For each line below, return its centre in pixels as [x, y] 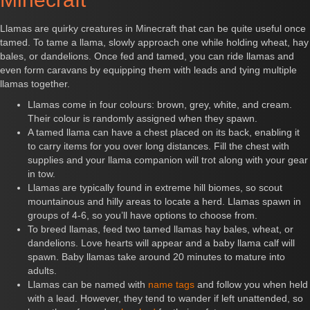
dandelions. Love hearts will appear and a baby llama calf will [161, 243]
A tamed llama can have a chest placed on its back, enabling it [164, 133]
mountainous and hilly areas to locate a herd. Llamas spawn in [164, 202]
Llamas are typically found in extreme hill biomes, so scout [155, 188]
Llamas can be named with [88, 285]
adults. [42, 271]
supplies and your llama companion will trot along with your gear [168, 160]
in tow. [42, 174]
